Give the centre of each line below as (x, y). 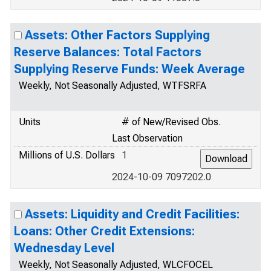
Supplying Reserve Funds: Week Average (129, 69)
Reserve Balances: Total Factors (108, 52)
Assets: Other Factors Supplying (117, 35)
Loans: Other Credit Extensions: (104, 231)
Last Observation (147, 138)
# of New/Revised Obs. (171, 122)
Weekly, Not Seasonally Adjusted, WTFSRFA (113, 86)
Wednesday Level (64, 248)
